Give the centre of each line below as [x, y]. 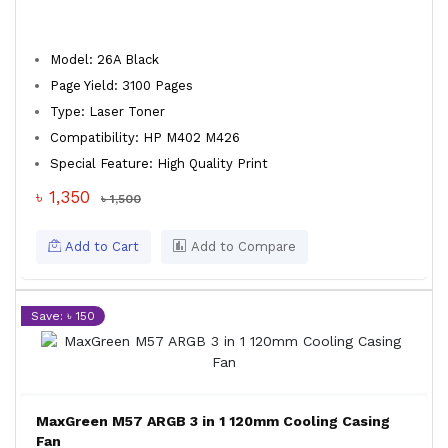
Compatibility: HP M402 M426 [145, 137]
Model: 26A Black [104, 59]
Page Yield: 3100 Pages [121, 85]
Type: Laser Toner [107, 111]
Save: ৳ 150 [63, 316]
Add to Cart [100, 246]
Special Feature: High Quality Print [159, 163]
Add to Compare [241, 246]
